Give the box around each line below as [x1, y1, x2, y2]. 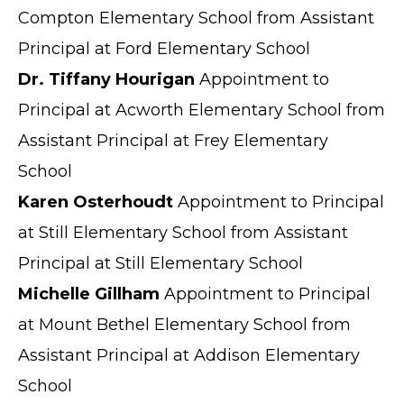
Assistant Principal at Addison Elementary [18, 344, 360, 365]
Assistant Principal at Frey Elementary [18, 130, 328, 151]
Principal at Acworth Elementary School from [18, 99, 385, 120]
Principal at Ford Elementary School [18, 38, 310, 59]
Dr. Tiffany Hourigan [18, 69, 195, 89]
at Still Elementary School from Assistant [18, 222, 348, 243]
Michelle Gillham [18, 283, 160, 304]
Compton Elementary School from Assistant [18, 7, 374, 28]
